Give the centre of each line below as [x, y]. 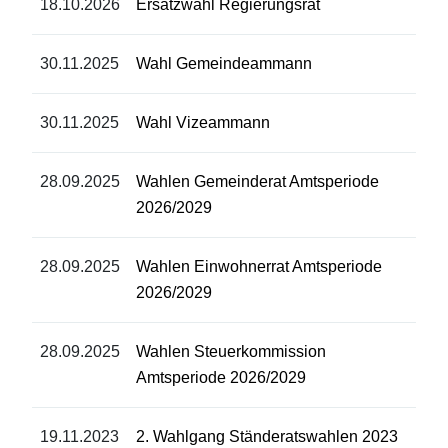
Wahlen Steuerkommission [231, 352]
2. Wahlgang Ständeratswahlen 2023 [267, 437]
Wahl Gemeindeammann [224, 64]
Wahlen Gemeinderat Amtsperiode [257, 182]
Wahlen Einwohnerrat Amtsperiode [259, 267]
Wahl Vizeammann [203, 123]
